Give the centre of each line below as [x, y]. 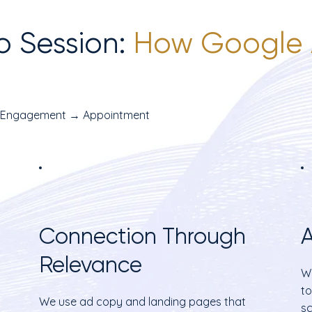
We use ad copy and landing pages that [143, 301]
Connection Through [143, 236]
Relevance [91, 265]
